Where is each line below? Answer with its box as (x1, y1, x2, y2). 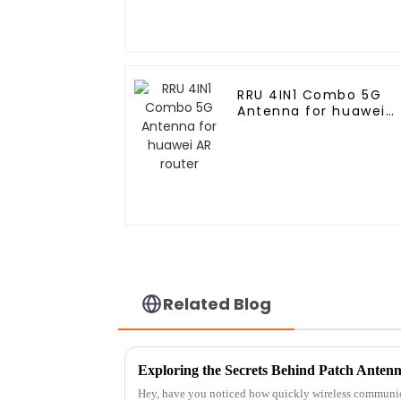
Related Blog (163, 292, 272, 315)
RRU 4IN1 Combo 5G (237, 86, 382, 105)
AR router (237, 118, 307, 137)
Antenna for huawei (237, 102, 386, 121)
